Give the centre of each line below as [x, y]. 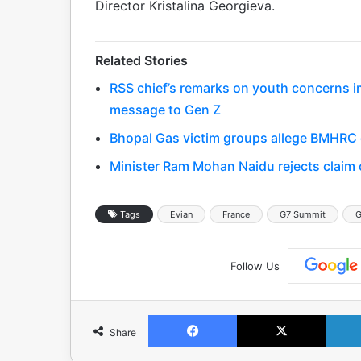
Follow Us [255, 266]
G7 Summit [303, 214]
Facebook [261, 315]
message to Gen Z [165, 109]
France [236, 214]
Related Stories [141, 60]
